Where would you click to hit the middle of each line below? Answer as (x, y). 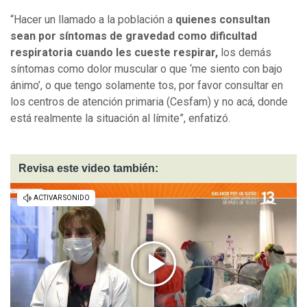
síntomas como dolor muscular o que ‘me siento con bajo (146, 69)
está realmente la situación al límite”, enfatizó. (120, 119)
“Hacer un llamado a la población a (91, 20)
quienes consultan (221, 20)
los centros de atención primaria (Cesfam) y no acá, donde (149, 102)
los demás (245, 53)
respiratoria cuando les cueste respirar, (114, 53)
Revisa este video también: (88, 169)
